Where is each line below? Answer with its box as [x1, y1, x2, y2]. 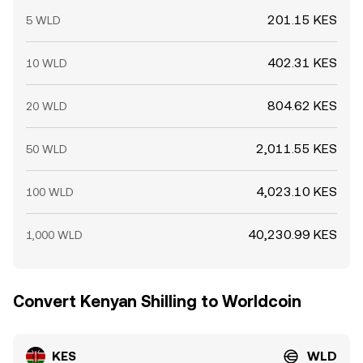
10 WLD [26, 57, 67, 70]
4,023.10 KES [256, 184, 337, 199]
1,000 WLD [26, 228, 83, 241]
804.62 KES [267, 98, 337, 113]
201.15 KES [267, 12, 337, 28]
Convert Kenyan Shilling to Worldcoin [13, 292, 301, 311]
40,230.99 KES [248, 227, 337, 242]
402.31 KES [267, 55, 337, 70]
